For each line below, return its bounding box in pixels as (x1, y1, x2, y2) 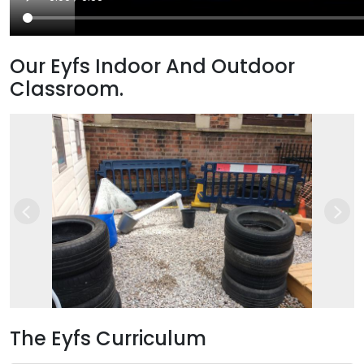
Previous (25, 210, 80, 229)
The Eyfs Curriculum (10, 324, 206, 352)
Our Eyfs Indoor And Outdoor (10, 53, 295, 80)
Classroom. (10, 76, 123, 103)
